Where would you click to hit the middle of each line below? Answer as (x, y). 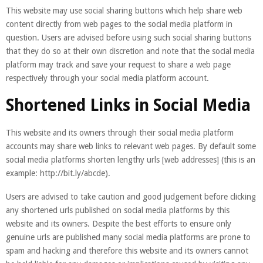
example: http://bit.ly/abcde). (58, 173)
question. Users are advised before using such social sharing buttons (129, 37)
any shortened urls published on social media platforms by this (118, 210)
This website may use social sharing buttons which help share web (124, 10)
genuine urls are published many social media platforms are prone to (128, 237)
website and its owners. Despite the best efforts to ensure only (119, 223)
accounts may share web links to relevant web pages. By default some (131, 146)
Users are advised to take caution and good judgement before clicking (131, 196)
